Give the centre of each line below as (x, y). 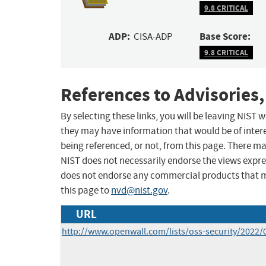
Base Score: (225, 37)
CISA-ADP (153, 37)
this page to (86, 191)
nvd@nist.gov (139, 191)
